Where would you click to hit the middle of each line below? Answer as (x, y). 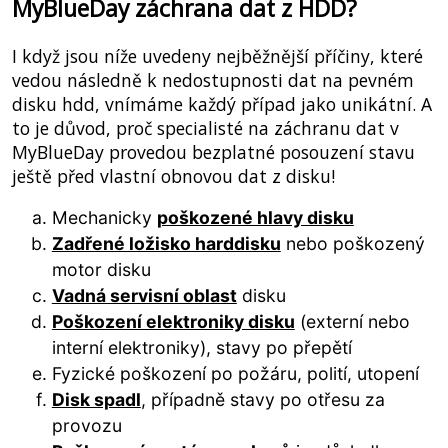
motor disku (101, 270)
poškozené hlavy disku (255, 218)
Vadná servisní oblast (144, 296)
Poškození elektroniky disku (173, 322)
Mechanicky (104, 218)
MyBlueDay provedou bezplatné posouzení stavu (213, 151)
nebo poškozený (352, 244)
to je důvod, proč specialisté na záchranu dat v (205, 127)
